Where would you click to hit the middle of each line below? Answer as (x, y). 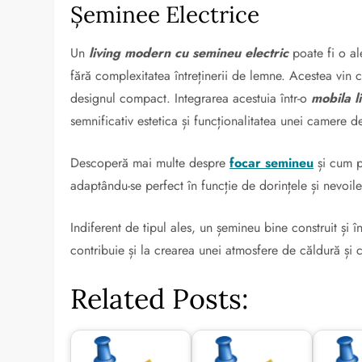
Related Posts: (160, 299)
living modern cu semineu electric (189, 53)
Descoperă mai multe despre (150, 163)
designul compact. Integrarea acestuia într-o (191, 98)
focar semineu (272, 163)
